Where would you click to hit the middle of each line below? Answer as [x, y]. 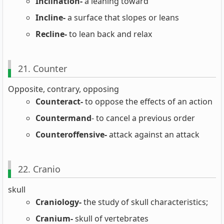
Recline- [51, 34]
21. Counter [42, 68]
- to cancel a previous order [143, 118]
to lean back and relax [109, 34]
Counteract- [59, 102]
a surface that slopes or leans [123, 17]
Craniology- [59, 202]
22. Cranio [39, 169]
